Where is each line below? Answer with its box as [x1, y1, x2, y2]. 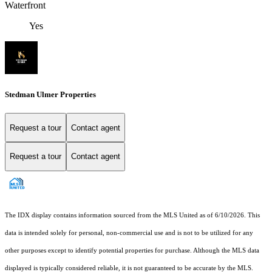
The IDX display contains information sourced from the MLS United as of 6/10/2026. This [5, 211, 260, 219]
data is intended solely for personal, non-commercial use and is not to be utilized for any [5, 229, 253, 236]
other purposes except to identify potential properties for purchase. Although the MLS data [5, 246, 259, 254]
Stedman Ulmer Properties [5, 90, 96, 100]
